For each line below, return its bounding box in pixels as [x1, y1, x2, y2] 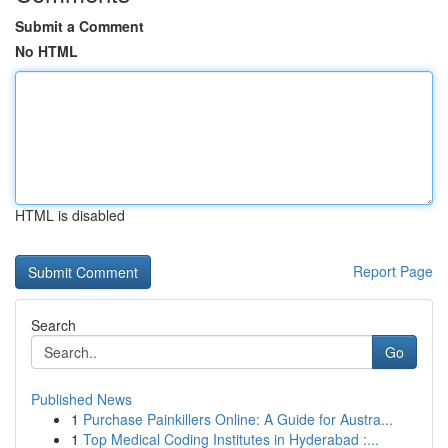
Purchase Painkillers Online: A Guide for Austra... [83, 409, 393, 429]
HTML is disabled [15, 205, 125, 225]
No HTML [15, 41, 78, 61]
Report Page [353, 261, 433, 281]
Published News [31, 389, 132, 409]
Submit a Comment [15, 16, 144, 36]
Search [31, 315, 76, 335]
